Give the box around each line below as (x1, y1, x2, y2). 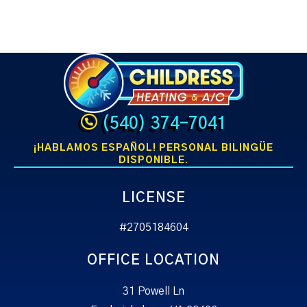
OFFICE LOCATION (87, 254, 220, 268)
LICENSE (121, 191, 186, 206)
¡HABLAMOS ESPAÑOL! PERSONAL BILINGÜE (34, 143, 273, 153)
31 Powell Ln (123, 286, 184, 297)
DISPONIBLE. (118, 156, 189, 166)
